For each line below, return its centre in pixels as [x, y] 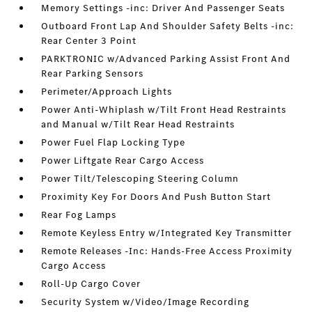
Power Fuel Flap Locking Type [114, 142]
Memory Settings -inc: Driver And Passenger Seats [163, 8]
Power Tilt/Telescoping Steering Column [140, 179]
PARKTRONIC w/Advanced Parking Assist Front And [166, 59]
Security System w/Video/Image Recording [146, 302]
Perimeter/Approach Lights [107, 92]
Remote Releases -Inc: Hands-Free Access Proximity [167, 251]
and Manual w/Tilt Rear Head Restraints [138, 124]
